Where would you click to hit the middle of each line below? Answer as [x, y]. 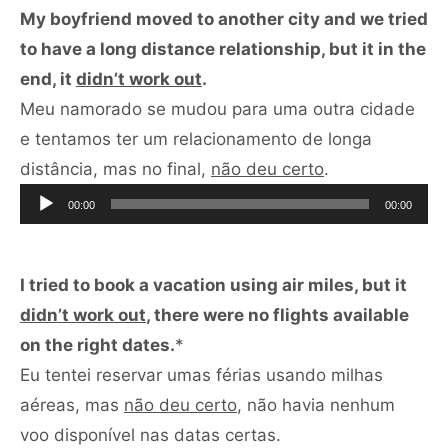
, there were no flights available [277, 314]
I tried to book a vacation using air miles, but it [213, 284]
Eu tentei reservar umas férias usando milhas [201, 374]
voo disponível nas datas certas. [150, 434]
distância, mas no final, [115, 168]
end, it [48, 78]
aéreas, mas [72, 404]
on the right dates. [97, 344]
